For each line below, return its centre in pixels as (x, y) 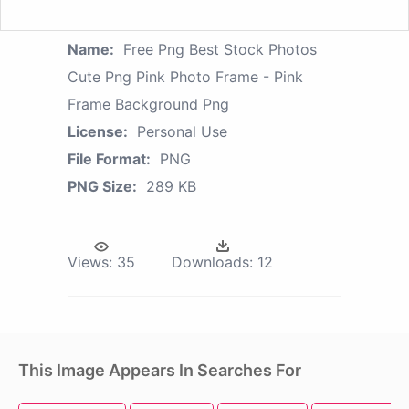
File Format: (109, 158)
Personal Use (182, 131)
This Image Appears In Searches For (160, 370)
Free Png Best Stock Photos (220, 49)
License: (98, 131)
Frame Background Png (148, 104)
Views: (90, 262)
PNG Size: (102, 186)
